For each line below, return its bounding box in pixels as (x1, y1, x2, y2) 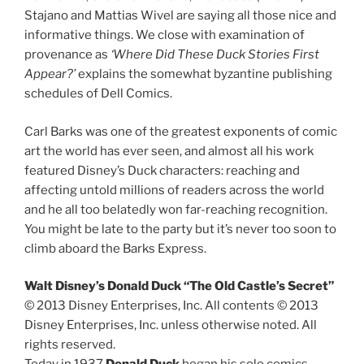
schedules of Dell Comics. (24, 86, 172, 102)
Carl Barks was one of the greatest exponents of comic (24, 123, 337, 139)
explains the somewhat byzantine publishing (76, 67, 332, 82)
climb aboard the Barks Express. (24, 240, 206, 256)
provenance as (24, 47, 110, 63)
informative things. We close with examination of (24, 28, 305, 43)
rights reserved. (24, 337, 115, 353)
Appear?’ (24, 67, 76, 82)
